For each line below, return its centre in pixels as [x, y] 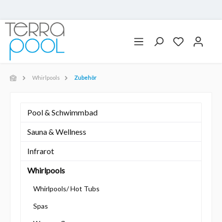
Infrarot [41, 151]
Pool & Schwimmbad [62, 112]
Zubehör [85, 78]
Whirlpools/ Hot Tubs [66, 189]
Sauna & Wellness [57, 132]
